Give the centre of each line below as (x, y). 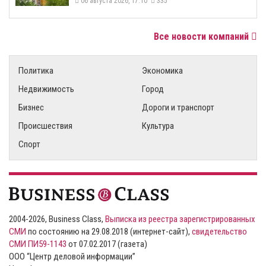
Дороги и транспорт (178, 107)
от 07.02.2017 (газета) (107, 244)
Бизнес (31, 107)
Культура (158, 126)
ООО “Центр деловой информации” (72, 256)
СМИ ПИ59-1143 (38, 244)
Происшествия (45, 126)
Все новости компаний (202, 36)
